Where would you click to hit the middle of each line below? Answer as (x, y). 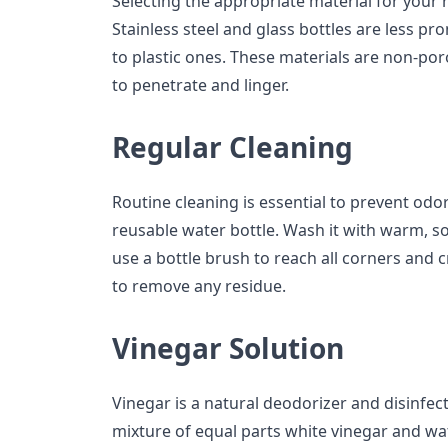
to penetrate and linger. (200, 85)
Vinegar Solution (228, 348)
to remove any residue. (199, 286)
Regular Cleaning (232, 147)
